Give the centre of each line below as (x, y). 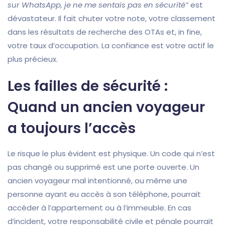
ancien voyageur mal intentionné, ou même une (97, 181)
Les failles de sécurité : (88, 86)
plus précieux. (33, 59)
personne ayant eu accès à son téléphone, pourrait (104, 194)
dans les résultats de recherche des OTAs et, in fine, (105, 32)
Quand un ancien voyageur (106, 107)
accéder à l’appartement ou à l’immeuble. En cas (99, 208)
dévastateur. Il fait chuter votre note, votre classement (111, 19)
